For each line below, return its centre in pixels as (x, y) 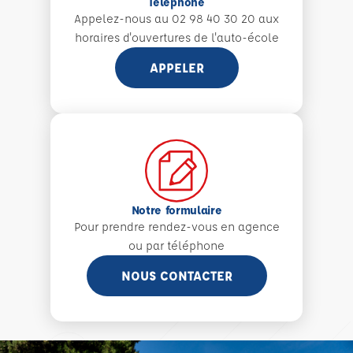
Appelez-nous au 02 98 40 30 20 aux (176, 18)
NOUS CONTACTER (176, 275)
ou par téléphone (176, 245)
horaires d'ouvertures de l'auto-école (176, 37)
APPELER (176, 67)
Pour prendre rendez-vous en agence (176, 226)
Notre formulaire (176, 210)
